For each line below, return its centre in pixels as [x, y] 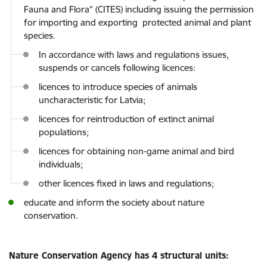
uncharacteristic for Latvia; [92, 100]
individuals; [61, 164]
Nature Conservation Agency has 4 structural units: [119, 255]
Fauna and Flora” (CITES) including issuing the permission [139, 9]
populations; [64, 132]
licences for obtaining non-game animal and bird [136, 151]
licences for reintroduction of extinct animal [126, 119]
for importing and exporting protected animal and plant [137, 22]
